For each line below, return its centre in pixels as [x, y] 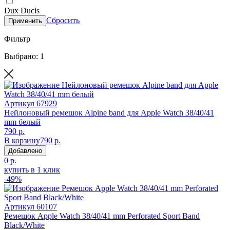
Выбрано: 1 [24, 56]
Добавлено [25, 150]
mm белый [22, 122]
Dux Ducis [22, 10]
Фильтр [17, 39]
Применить [25, 21]
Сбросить [63, 20]
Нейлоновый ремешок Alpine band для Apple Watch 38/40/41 [109, 112]
